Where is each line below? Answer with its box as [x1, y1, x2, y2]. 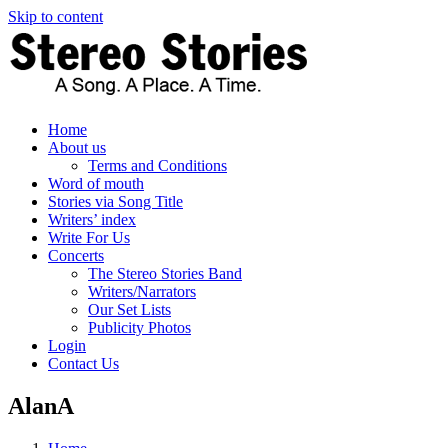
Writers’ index [48, 211, 136, 228]
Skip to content [8, 8, 103, 25]
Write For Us [48, 229, 130, 246]
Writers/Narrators [88, 283, 196, 300]
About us [48, 139, 106, 156]
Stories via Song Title [48, 193, 183, 210]
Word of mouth [48, 175, 144, 192]
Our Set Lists [88, 301, 171, 318]
